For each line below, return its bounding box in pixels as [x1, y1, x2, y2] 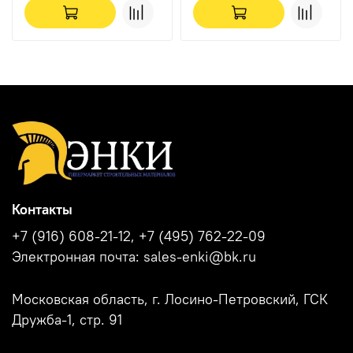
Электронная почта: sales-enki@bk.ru [12, 247, 256, 266]
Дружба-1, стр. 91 [12, 310, 122, 329]
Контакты [12, 200, 72, 218]
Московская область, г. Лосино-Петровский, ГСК [12, 290, 328, 308]
